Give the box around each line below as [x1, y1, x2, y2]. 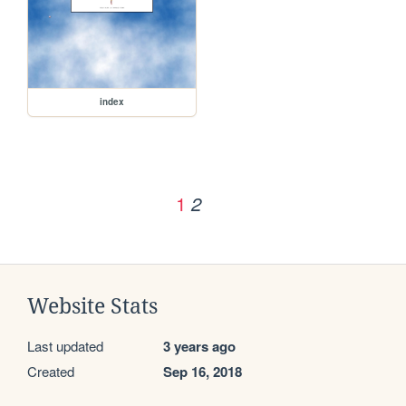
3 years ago [163, 335, 236, 356]
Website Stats [27, 294, 158, 318]
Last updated [27, 335, 103, 355]
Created [27, 361, 74, 381]
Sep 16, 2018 [163, 361, 242, 382]
